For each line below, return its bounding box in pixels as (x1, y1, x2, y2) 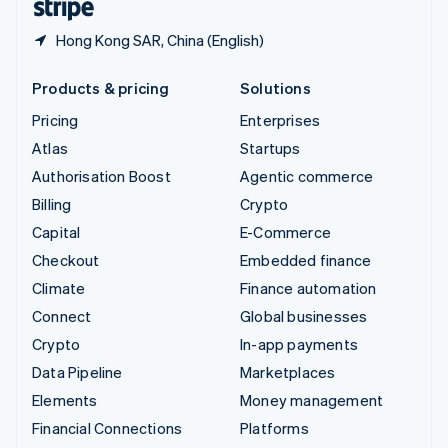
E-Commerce (240, 221, 331, 242)
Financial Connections (32, 417, 183, 438)
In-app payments (240, 333, 358, 354)
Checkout (32, 249, 100, 270)
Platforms (240, 417, 309, 438)
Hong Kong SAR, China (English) (56, 29, 264, 50)
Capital (32, 221, 81, 242)
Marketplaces (240, 361, 336, 382)
